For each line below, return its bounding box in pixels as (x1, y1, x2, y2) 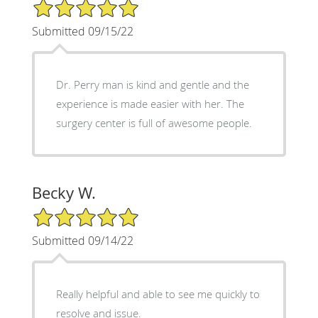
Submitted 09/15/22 (31, 23, 133, 40)
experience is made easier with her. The (55, 97, 244, 111)
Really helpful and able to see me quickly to (55, 287, 260, 302)
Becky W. (31, 182, 96, 204)
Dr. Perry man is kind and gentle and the (55, 77, 249, 92)
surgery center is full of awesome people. (55, 116, 252, 131)
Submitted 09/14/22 (31, 233, 133, 249)
